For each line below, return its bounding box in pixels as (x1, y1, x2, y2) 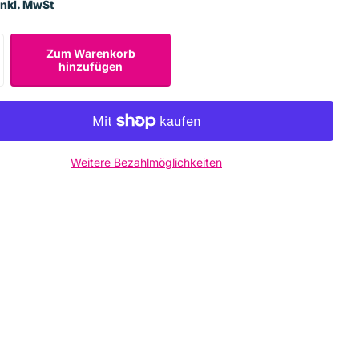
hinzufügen (58, 58, 123, 73)
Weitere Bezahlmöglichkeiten (71, 155, 222, 169)
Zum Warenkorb (46, 46, 135, 60)
